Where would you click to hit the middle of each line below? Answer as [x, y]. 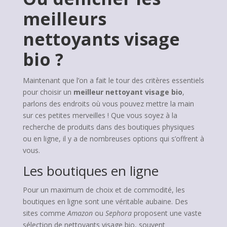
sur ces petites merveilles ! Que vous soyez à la [100, 115]
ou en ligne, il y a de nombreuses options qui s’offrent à [113, 139]
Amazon [80, 213]
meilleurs [64, 19]
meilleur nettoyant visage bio [128, 92]
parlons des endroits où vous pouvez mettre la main [108, 104]
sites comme [45, 213]
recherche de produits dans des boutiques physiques [108, 127]
